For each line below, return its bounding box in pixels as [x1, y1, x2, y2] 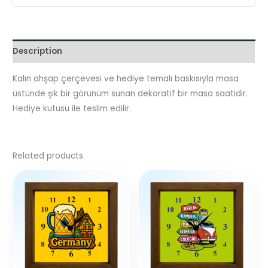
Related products [13, 150, 84, 162]
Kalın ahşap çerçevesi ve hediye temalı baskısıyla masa [13, 72, 239, 84]
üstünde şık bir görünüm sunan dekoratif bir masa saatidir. [13, 87, 248, 99]
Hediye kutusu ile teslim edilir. [13, 102, 132, 114]
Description [13, 45, 63, 57]
